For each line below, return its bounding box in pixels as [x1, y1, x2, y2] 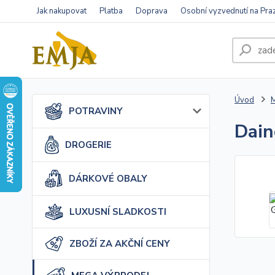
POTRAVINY [68, 105, 123, 117]
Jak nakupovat [37, 6, 87, 17]
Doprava [136, 6, 168, 17]
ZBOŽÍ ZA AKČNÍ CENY [69, 237, 170, 250]
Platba [99, 6, 123, 17]
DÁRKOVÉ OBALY [69, 172, 148, 185]
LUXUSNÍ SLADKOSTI [69, 205, 166, 218]
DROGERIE [65, 139, 112, 151]
